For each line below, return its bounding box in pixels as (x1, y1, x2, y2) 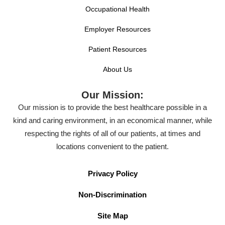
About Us (103, 65, 132, 73)
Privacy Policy (87, 169, 138, 178)
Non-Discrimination (78, 190, 147, 199)
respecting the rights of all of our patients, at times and (25, 129, 200, 138)
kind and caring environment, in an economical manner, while (13, 116, 212, 125)
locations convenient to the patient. (56, 142, 169, 151)
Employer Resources (84, 25, 151, 33)
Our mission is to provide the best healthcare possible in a (18, 102, 207, 111)
